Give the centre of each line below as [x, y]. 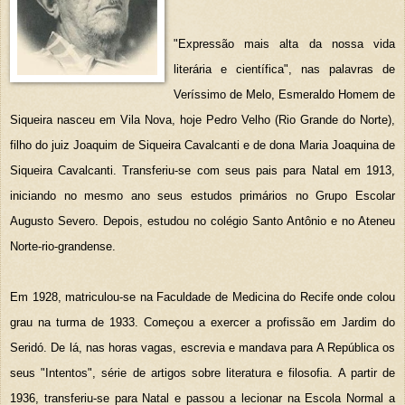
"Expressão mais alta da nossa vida [284, 43]
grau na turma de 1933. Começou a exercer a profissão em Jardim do [202, 322]
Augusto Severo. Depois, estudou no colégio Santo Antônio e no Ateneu [202, 221]
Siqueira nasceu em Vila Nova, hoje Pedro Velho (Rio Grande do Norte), [202, 119]
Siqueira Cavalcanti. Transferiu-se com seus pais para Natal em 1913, [202, 170]
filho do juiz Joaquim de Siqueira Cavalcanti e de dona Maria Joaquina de [202, 145]
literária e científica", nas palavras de [284, 69]
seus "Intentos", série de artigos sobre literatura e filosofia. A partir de [202, 372]
